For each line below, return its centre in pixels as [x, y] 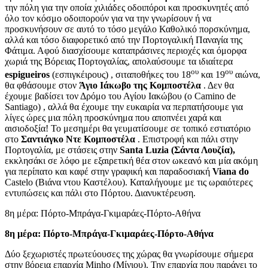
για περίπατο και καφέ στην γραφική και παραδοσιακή [109, 172]
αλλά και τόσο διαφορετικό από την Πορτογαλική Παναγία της [124, 39]
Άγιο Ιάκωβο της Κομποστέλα [140, 86]
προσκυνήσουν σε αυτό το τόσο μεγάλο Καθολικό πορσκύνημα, [127, 29]
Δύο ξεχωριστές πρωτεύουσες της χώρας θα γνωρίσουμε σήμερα [129, 254]
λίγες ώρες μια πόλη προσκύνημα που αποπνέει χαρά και [113, 118]
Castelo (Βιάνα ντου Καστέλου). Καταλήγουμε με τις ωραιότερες [129, 182]
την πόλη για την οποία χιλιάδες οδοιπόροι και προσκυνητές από [127, 7]
